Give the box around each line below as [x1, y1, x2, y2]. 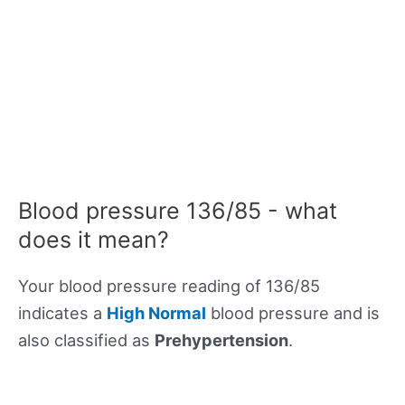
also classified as [18, 330, 155, 351]
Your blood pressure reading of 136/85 [18, 276, 320, 297]
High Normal [107, 303, 206, 324]
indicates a [18, 303, 107, 324]
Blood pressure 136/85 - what [18, 197, 337, 225]
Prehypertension [155, 330, 288, 351]
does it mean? [18, 226, 169, 254]
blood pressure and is [206, 303, 380, 324]
